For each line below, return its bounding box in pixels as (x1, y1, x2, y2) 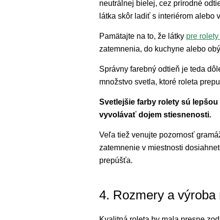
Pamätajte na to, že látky (99, 32, 186, 40)
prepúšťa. (99, 156, 133, 165)
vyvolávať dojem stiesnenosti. (99, 110, 211, 119)
